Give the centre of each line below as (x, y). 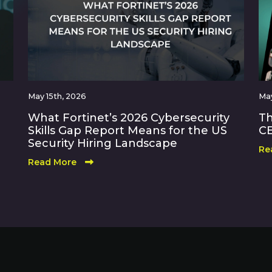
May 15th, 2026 (57, 96)
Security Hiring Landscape (103, 143)
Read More (53, 162)
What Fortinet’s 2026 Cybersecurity (129, 118)
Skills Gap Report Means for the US (127, 131)
